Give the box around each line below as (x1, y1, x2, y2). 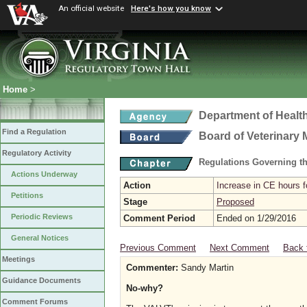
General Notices (11, 234, 69, 243)
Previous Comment (120, 243, 196, 253)
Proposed (217, 197, 254, 207)
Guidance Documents (2, 276, 81, 285)
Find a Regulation (2, 127, 66, 136)
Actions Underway (11, 170, 77, 179)
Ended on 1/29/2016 (217, 213, 296, 223)
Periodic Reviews (11, 212, 73, 221)
